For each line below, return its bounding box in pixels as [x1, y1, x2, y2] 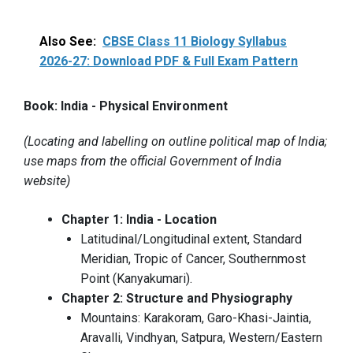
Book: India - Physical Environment [24, 98, 228, 114]
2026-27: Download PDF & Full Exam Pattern [39, 54, 298, 69]
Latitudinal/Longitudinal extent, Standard [80, 232, 302, 247]
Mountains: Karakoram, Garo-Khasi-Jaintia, [80, 310, 311, 326]
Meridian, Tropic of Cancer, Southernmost [80, 251, 306, 267]
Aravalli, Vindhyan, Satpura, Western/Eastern [80, 330, 322, 346]
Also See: [39, 34, 96, 50]
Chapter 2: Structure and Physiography [61, 291, 292, 307]
